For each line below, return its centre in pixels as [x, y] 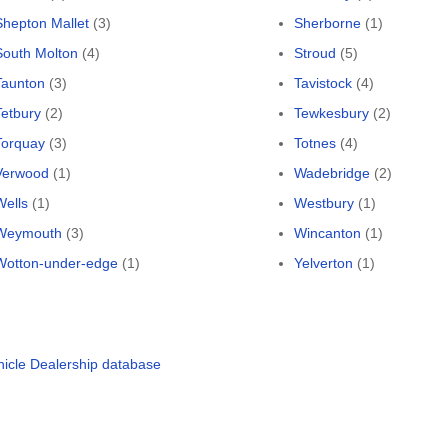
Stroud [315, 53]
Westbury [324, 203]
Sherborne [327, 23]
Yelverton [323, 263]
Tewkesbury [331, 113]
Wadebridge [332, 173]
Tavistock [323, 83]
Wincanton [327, 233]
